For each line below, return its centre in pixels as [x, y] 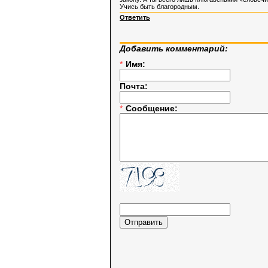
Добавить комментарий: [174, 49]
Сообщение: [153, 109]
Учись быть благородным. [159, 7]
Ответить [135, 18]
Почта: [135, 86]
